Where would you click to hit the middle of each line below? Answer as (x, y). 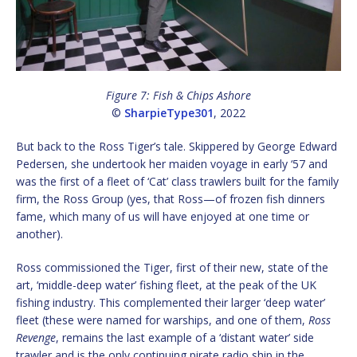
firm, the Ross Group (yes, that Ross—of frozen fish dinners (171, 198)
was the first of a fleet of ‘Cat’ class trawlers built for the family (177, 181)
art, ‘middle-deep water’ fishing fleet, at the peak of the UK (166, 284)
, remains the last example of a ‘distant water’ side (185, 337)
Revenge (36, 337)
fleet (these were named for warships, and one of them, (162, 320)
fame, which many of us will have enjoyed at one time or (163, 216)
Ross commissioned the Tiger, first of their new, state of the (172, 267)
